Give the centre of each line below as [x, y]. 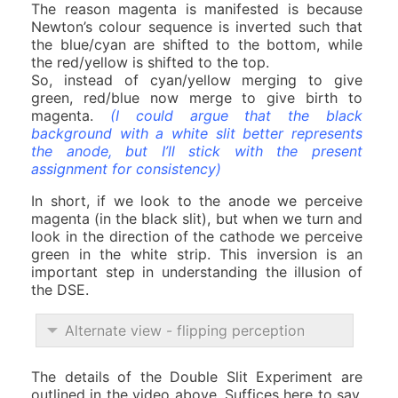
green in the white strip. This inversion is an [197, 254]
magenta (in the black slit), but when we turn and [197, 218]
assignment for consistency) [126, 168]
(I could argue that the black [236, 115]
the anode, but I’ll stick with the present [197, 151]
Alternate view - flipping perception [185, 330]
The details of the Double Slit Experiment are [197, 376]
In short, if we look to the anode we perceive [197, 200]
